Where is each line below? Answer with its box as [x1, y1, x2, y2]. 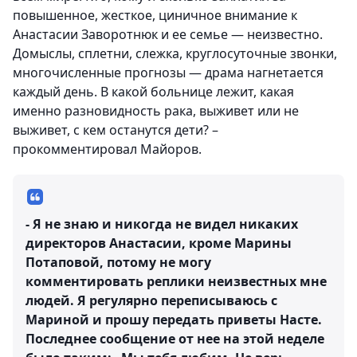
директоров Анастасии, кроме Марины [25, 234, 292, 253]
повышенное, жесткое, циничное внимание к [13, 6, 297, 25]
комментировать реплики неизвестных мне [25, 273, 327, 291]
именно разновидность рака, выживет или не [13, 102, 299, 120]
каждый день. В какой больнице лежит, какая [13, 83, 294, 101]
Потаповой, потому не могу [25, 253, 211, 272]
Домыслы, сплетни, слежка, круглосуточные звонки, [13, 45, 337, 63]
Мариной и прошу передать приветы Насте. [25, 311, 322, 329]
